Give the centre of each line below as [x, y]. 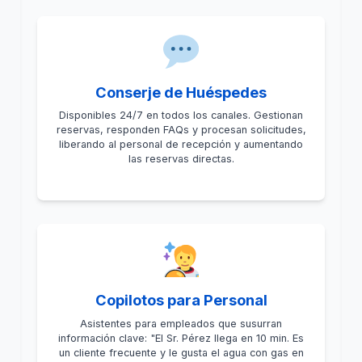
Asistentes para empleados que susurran [181, 323]
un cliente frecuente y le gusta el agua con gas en [181, 352]
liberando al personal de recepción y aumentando [181, 145]
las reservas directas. [181, 159]
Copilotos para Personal [181, 300]
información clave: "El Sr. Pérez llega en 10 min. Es [181, 338]
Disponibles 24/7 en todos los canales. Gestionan [181, 116]
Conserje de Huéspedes [181, 92]
